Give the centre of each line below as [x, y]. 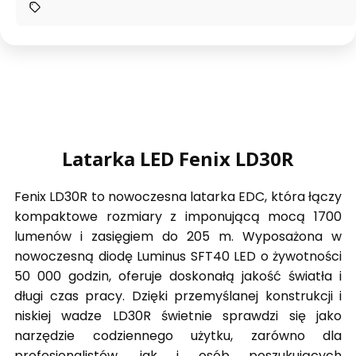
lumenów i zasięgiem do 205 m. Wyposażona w [178, 237]
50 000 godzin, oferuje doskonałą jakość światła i [178, 277]
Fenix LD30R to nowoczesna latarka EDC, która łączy [178, 197]
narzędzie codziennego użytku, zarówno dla [178, 336]
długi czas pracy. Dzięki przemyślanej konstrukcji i [178, 296]
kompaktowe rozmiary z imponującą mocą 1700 [178, 217]
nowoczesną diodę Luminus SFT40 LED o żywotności [178, 257]
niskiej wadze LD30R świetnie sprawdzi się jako [178, 316]
